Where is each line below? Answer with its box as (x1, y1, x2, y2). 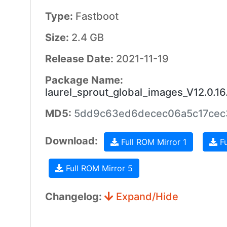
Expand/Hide (113, 191, 178, 203)
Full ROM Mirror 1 (118, 137, 186, 147)
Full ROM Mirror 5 (63, 163, 133, 173)
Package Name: (45, 74, 123, 86)
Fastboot (75, 10, 119, 22)
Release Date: (45, 53, 116, 65)
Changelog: (45, 191, 104, 203)
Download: (45, 135, 100, 147)
